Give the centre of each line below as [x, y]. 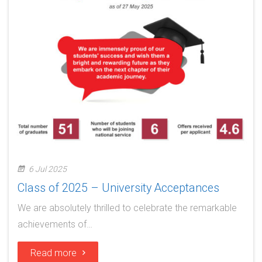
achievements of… [55, 224]
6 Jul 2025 [48, 169]
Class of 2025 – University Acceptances [118, 188]
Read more [54, 253]
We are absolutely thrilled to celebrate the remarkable [127, 208]
